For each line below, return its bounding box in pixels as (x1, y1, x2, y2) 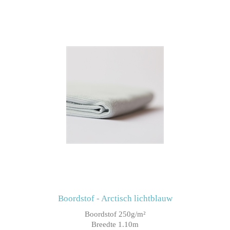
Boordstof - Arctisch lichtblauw (57, 194, 172, 204)
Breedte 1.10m (91, 220, 139, 229)
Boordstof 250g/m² (84, 210, 146, 219)
